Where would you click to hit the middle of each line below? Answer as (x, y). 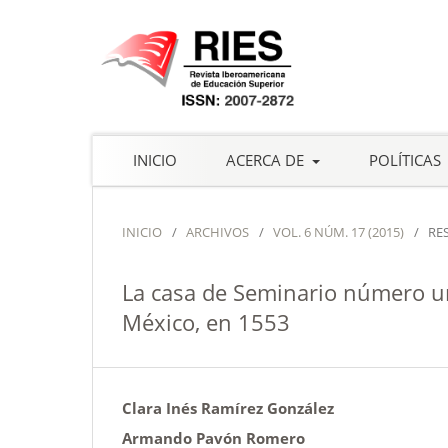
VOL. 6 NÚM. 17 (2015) (338, 231)
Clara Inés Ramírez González (228, 407)
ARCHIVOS (217, 231)
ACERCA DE (267, 159)
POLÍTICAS (406, 159)
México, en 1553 (206, 321)
